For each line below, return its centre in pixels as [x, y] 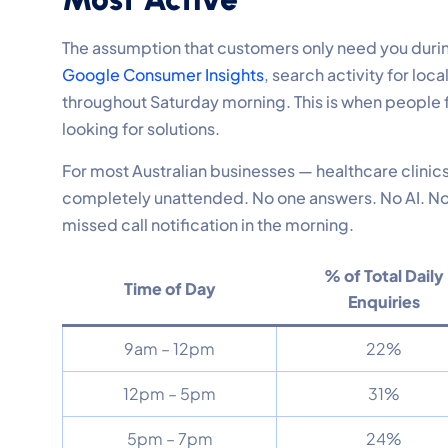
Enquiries [383, 301]
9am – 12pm [169, 348]
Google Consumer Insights [163, 74]
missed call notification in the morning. [208, 224]
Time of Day [169, 288]
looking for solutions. [141, 128]
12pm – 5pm [169, 393]
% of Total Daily [383, 275]
